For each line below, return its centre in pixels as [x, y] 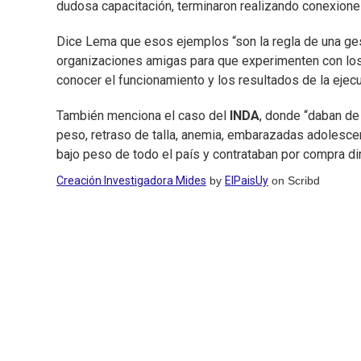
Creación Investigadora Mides [131, 181]
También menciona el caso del [143, 116]
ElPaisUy [247, 181]
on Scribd [294, 181]
